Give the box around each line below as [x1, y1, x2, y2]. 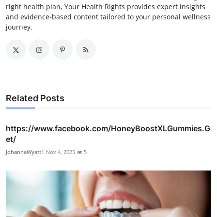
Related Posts [6, 93, 64, 104]
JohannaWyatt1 [6, 148, 44, 156]
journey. [6, 22, 32, 32]
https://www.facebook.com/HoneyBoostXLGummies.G [6, 124, 210, 134]
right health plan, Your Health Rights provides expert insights [6, 2, 205, 12]
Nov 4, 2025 [46, 148, 75, 156]
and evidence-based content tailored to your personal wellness [6, 12, 211, 22]
